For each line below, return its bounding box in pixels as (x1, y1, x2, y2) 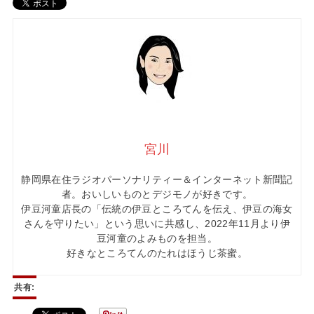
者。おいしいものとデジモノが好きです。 (61, 189, 253, 200)
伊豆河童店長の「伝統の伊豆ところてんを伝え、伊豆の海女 (21, 203, 293, 215)
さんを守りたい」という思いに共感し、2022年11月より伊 (23, 218, 291, 230)
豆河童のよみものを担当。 (96, 233, 218, 245)
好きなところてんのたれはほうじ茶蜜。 (66, 247, 248, 259)
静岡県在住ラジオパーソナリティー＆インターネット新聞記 (21, 174, 293, 186)
